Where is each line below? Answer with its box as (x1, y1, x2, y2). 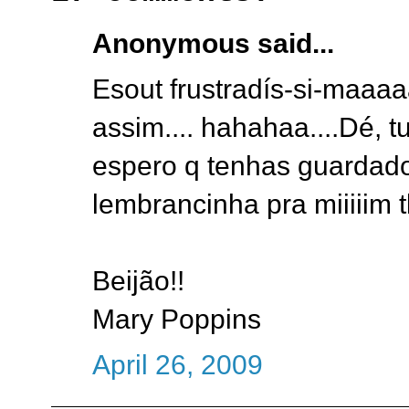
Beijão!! (92, 265, 184, 296)
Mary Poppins (92, 303, 261, 334)
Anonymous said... (92, 27, 334, 58)
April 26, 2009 (92, 349, 263, 380)
